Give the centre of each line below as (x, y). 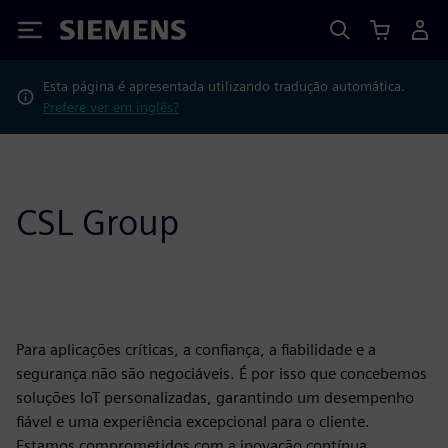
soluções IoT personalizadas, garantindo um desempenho (215, 397)
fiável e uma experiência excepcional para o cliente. (193, 421)
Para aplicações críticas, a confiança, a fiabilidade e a (196, 349)
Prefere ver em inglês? (110, 107)
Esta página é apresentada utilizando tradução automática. (223, 86)
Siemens (93, 33)
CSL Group (97, 222)
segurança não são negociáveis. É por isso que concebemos (221, 373)
